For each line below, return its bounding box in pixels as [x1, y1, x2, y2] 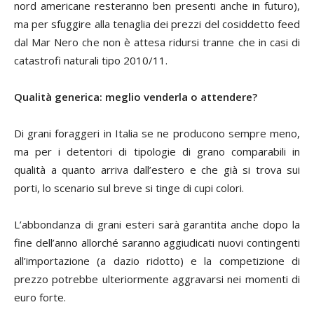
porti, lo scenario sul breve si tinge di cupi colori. [14, 180, 244, 195]
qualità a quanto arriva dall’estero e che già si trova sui [14, 162, 300, 177]
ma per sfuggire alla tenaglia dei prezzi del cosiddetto [14, 16, 278, 31]
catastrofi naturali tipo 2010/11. [14, 53, 168, 67]
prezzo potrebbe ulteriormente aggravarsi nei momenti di [14, 271, 300, 286]
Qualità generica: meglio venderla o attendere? [14, 89, 257, 104]
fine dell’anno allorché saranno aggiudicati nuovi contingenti [14, 235, 300, 250]
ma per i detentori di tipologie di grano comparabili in [14, 144, 300, 158]
